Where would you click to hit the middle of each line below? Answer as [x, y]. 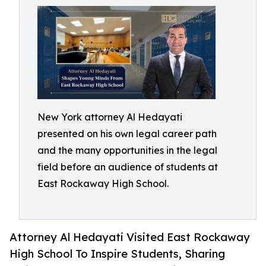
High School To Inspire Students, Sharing [117, 254]
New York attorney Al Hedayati [110, 117]
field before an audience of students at [128, 167]
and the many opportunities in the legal [127, 150]
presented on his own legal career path [127, 134]
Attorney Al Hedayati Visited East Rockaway [130, 237]
